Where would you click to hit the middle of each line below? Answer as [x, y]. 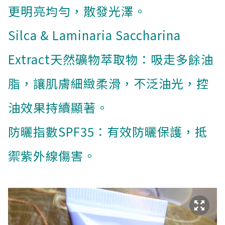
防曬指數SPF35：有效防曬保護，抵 [108, 132]
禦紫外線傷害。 [52, 156]
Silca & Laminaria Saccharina [94, 35]
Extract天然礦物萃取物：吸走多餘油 [111, 59]
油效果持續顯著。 [58, 107]
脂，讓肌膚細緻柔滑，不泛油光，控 [108, 83]
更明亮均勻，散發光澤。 [77, 11]
